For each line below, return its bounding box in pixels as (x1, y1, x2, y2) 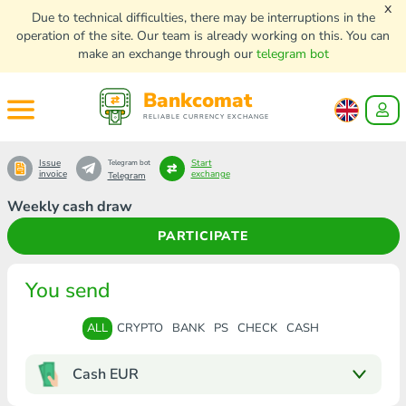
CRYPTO (117, 320, 163, 336)
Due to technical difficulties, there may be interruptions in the (31, 9, 375, 26)
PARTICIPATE (158, 227, 248, 245)
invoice (38, 168, 67, 180)
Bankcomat (142, 87, 252, 114)
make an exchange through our (77, 45, 256, 63)
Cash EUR (72, 364, 139, 384)
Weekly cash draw (6, 197, 132, 217)
